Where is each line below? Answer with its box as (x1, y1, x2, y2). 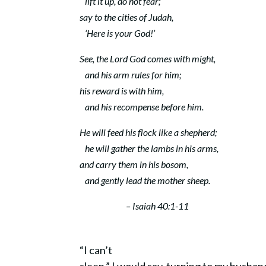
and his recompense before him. (80, 101, 204, 112)
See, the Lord (80, 53, 130, 64)
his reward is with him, (80, 85, 164, 96)
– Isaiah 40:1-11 (80, 200, 191, 211)
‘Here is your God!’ (80, 27, 156, 39)
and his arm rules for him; (80, 69, 182, 80)
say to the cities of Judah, (80, 11, 174, 23)
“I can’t (80, 243, 113, 256)
